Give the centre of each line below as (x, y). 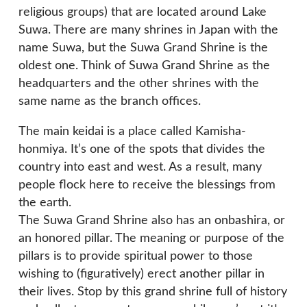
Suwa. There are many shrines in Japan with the (148, 30)
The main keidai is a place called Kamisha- (132, 131)
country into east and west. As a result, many (140, 167)
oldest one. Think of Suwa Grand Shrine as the (144, 65)
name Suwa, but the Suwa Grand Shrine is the (143, 48)
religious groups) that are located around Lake (143, 12)
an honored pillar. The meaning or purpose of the (151, 238)
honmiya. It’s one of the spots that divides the (142, 149)
